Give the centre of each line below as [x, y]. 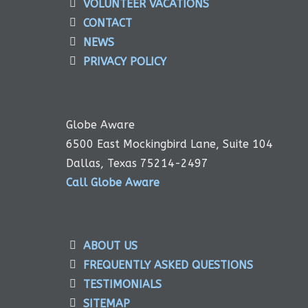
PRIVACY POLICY [125, 62]
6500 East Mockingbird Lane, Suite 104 [169, 144]
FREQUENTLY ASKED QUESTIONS [168, 265]
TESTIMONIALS [122, 285]
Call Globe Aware [113, 183]
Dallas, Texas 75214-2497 [137, 164]
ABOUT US [110, 246]
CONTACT [108, 23]
